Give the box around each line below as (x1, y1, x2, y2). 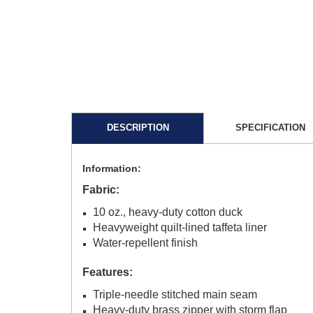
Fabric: (82, 183, 119, 196)
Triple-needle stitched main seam (93, 288, 257, 300)
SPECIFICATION (235, 122, 305, 133)
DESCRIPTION (106, 122, 169, 133)
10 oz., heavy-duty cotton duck (93, 205, 242, 218)
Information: (82, 162, 141, 174)
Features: (82, 265, 133, 278)
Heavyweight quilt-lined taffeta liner (93, 221, 267, 233)
